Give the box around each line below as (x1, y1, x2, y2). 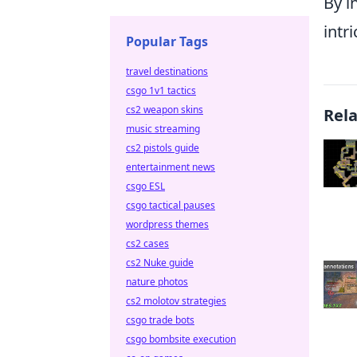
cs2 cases (126, 237, 169, 250)
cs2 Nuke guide (126, 256, 194, 269)
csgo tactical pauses (126, 198, 215, 212)
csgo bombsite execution (126, 332, 236, 346)
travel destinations (126, 65, 208, 78)
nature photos (126, 275, 188, 288)
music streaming (126, 122, 200, 135)
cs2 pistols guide (126, 141, 199, 155)
